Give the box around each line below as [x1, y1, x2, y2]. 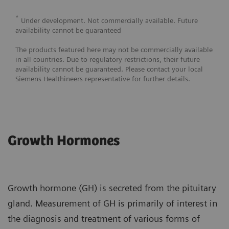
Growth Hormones [8, 133, 120, 150]
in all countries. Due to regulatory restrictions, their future [15, 55, 200, 64]
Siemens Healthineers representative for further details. [15, 75, 190, 83]
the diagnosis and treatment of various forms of [8, 213, 200, 224]
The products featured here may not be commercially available [15, 45, 213, 54]
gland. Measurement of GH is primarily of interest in [8, 198, 217, 209]
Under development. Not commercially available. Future [19, 16, 198, 25]
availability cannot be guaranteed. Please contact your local [15, 65, 203, 74]
